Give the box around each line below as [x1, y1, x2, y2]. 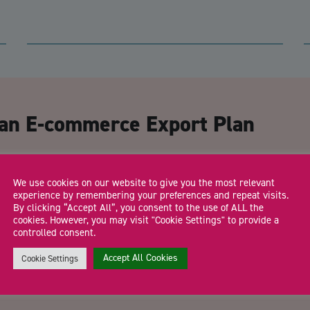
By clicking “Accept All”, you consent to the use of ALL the [13, 200, 264, 215]
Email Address [27, 158, 111, 176]
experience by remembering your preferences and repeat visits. [13, 188, 289, 202]
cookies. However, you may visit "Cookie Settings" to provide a [13, 212, 279, 227]
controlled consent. [13, 225, 95, 239]
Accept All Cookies [103, 250, 178, 264]
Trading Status [27, 230, 114, 248]
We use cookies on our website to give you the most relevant [13, 175, 275, 190]
